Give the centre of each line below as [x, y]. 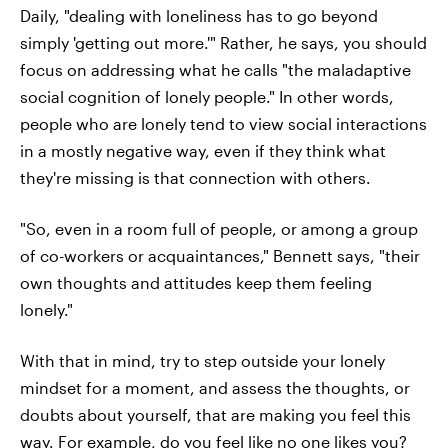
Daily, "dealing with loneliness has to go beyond [199, 15]
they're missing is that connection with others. [195, 177]
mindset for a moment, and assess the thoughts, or [215, 387]
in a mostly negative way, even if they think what [203, 150]
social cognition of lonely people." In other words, [207, 96]
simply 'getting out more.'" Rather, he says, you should [223, 42]
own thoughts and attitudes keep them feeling [196, 282]
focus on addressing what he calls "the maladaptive [215, 69]
